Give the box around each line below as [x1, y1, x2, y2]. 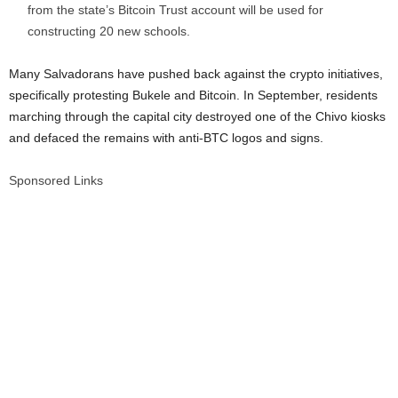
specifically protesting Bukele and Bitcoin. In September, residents [9, 88, 378, 102]
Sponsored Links [9, 173, 103, 187]
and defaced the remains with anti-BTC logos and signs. [9, 131, 323, 145]
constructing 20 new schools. [28, 24, 190, 38]
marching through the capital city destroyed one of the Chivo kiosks [9, 109, 386, 123]
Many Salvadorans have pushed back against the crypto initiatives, [9, 67, 383, 81]
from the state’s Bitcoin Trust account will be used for [28, 3, 323, 17]
